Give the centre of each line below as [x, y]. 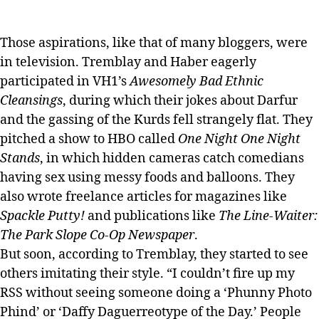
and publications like [152, 216]
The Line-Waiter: [268, 216]
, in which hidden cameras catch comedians [172, 158]
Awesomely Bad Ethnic [197, 82]
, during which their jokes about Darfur [180, 101]
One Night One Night [239, 139]
